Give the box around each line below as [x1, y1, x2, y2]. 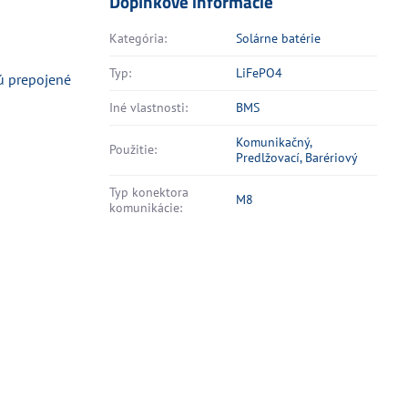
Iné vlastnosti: [109, 99, 189, 116]
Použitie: [109, 141, 158, 158]
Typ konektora [109, 184, 189, 200]
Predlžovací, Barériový [236, 149, 359, 166]
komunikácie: [109, 199, 183, 216]
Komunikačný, [236, 134, 312, 150]
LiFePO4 [236, 65, 283, 81]
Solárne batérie [236, 30, 321, 46]
